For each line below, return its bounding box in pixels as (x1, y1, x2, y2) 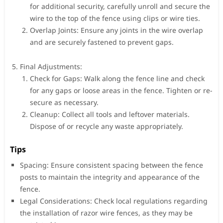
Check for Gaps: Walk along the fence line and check (30, 73, 205, 83)
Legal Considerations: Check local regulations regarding (20, 196, 208, 206)
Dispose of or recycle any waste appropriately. (30, 121, 183, 131)
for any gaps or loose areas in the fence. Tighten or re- (30, 85, 213, 95)
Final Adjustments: (20, 61, 82, 71)
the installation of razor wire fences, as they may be (20, 208, 193, 218)
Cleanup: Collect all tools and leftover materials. (30, 109, 190, 119)
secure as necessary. (30, 97, 99, 107)
